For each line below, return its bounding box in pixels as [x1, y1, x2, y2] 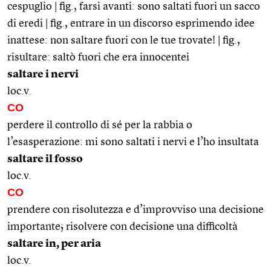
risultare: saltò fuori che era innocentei [7, 51, 189, 63]
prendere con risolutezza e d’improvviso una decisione [7, 204, 264, 215]
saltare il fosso [7, 153, 83, 165]
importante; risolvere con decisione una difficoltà [7, 221, 238, 232]
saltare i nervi [7, 68, 79, 80]
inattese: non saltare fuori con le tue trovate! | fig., [7, 34, 240, 46]
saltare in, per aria [7, 238, 101, 249]
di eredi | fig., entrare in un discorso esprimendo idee [7, 18, 255, 29]
